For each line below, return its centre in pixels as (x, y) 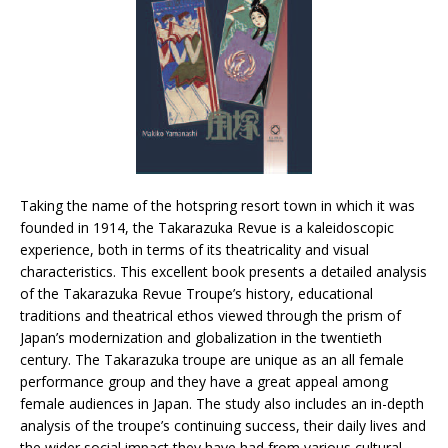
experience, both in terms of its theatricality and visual (194, 249)
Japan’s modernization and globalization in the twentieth (201, 337)
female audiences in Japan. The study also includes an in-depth (222, 403)
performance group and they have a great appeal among (204, 381)
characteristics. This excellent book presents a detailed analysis (223, 271)
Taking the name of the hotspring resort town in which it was (217, 205)
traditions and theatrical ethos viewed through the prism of (210, 315)
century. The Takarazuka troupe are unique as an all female (212, 359)
